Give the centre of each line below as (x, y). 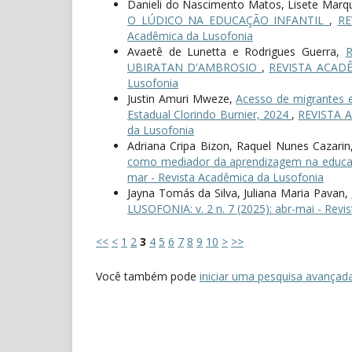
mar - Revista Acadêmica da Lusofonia (225, 178)
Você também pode (148, 277)
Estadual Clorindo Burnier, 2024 (210, 115)
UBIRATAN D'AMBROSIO (194, 68)
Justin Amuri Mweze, (182, 99)
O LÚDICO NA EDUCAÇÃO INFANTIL (228, 20)
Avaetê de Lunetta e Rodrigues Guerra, (236, 52)
